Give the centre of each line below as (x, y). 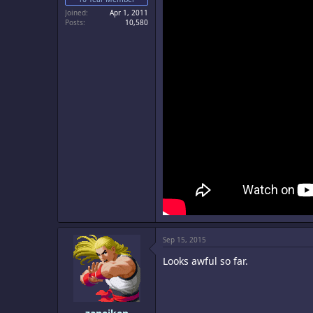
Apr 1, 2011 (129, 13)
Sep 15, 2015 (184, 240)
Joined (75, 13)
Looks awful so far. (205, 261)
